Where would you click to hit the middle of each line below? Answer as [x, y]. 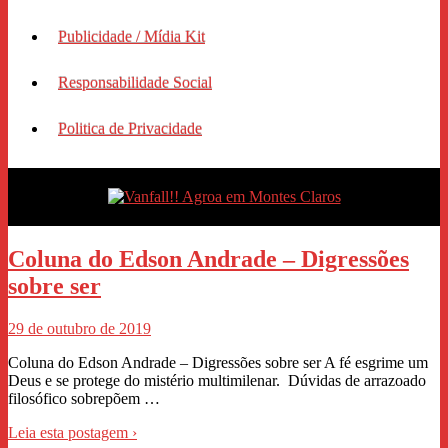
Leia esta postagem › [72, 432]
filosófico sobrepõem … [84, 398]
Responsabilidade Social [135, 82]
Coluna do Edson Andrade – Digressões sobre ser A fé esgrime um [218, 362]
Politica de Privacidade [130, 128]
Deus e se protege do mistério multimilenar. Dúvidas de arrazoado [217, 380]
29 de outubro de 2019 [79, 328]
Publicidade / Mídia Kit [131, 36]
